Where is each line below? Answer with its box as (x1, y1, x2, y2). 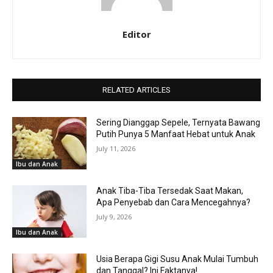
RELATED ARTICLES (102, 85, 171, 95)
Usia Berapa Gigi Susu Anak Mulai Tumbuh (96, 253, 259, 264)
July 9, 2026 (96, 211, 132, 221)
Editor (122, 28, 151, 41)
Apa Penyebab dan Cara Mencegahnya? (96, 197, 251, 207)
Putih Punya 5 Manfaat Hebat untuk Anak (96, 129, 256, 140)
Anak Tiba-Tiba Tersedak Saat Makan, (96, 185, 244, 196)
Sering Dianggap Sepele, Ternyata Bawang (96, 118, 261, 128)
